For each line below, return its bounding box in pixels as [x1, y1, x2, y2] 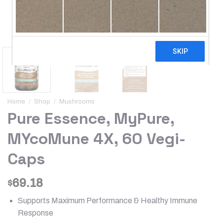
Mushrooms [59, 97, 95, 105]
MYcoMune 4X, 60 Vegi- [7, 129, 185, 149]
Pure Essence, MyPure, [7, 109, 174, 129]
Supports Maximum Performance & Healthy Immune [17, 196, 197, 205]
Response [17, 209, 53, 218]
